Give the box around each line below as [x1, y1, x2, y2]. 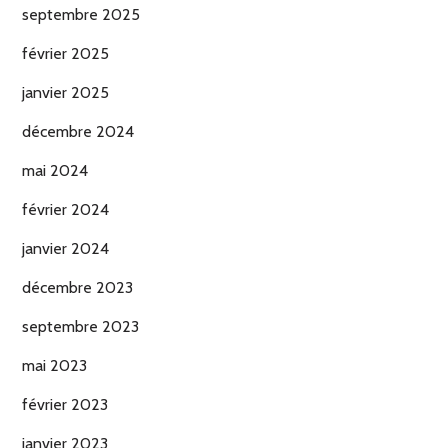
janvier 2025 [22, 83, 109, 103]
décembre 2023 [22, 278, 133, 298]
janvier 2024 [22, 239, 109, 259]
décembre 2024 [22, 122, 134, 142]
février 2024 [22, 200, 109, 220]
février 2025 [22, 44, 109, 64]
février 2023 [22, 395, 108, 415]
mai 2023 [22, 356, 87, 376]
